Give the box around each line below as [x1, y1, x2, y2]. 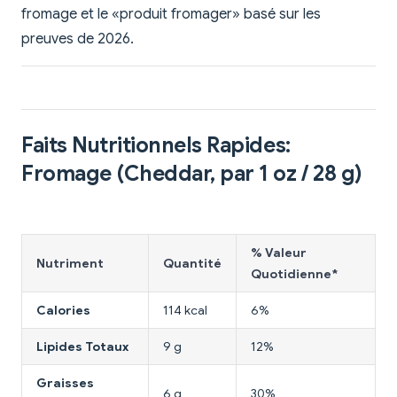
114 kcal [163, 301, 207, 318]
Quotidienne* [251, 265, 338, 282]
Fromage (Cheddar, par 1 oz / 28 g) [21, 160, 362, 187]
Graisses [36, 374, 94, 391]
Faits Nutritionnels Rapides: [21, 131, 291, 159]
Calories [36, 301, 90, 318]
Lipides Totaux [36, 338, 128, 354]
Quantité [163, 254, 222, 271]
